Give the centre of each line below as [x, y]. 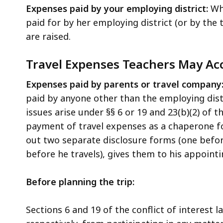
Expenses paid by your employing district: [118, 8]
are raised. [50, 36]
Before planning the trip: [80, 181]
